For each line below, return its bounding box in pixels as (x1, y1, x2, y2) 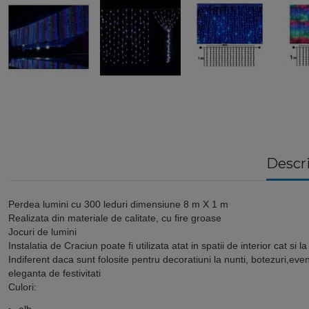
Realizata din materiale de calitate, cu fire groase (8, 212, 221, 224)
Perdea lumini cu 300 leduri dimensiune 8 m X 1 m (8, 199, 231, 210)
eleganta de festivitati (8, 268, 101, 279)
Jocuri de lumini (8, 226, 77, 238)
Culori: (8, 281, 37, 293)
